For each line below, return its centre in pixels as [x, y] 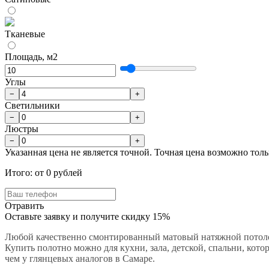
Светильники [32, 106]
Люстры [22, 129]
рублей [67, 173]
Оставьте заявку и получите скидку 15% [87, 217]
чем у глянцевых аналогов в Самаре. [80, 259]
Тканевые [25, 34]
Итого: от [26, 173]
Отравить [24, 206]
